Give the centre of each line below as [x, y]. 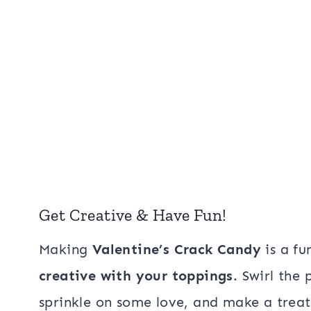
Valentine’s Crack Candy [177, 249]
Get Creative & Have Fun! [133, 215]
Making [66, 249]
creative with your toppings [136, 276]
